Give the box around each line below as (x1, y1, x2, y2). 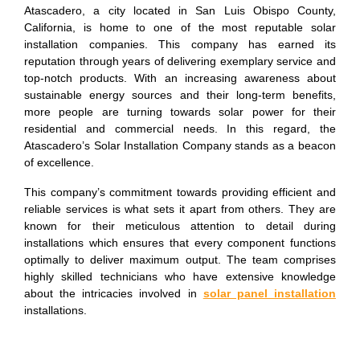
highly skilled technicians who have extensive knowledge (24, 270, 336, 283)
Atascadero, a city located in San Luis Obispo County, (24, 4, 336, 17)
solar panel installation (202, 287, 337, 300)
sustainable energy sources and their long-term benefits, (24, 88, 336, 101)
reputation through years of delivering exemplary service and (24, 55, 336, 67)
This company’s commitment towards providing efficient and (24, 186, 336, 198)
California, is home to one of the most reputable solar (24, 21, 336, 34)
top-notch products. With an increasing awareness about (24, 72, 336, 84)
